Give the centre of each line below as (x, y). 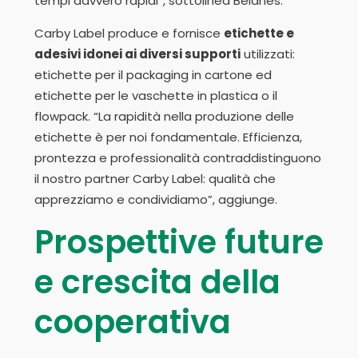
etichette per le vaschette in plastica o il (156, 96)
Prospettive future (179, 243)
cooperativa (133, 322)
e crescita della (157, 282)
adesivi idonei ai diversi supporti (137, 54)
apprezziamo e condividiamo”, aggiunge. (156, 200)
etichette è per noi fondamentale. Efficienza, (168, 137)
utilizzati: (268, 54)
